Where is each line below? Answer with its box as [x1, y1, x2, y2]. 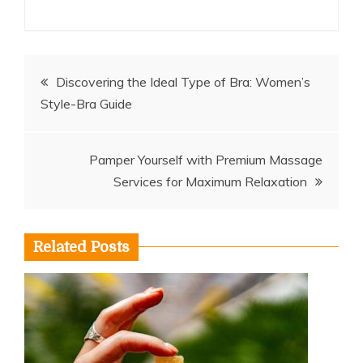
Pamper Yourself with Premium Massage [89, 151, 322, 168]
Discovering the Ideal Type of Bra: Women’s [56, 73, 310, 90]
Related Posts [33, 238, 130, 255]
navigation [23, 104, 156, 135]
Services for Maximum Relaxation [113, 173, 307, 190]
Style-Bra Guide [41, 95, 132, 112]
